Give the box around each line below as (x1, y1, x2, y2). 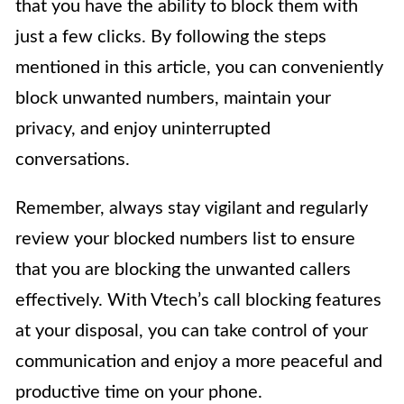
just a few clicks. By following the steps (15, 28, 326, 47)
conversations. (15, 151, 130, 170)
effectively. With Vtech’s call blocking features (15, 291, 381, 310)
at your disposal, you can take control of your (15, 322, 368, 341)
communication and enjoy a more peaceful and (15, 353, 382, 372)
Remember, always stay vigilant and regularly (15, 199, 368, 218)
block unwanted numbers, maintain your (15, 89, 331, 108)
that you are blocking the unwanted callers (15, 261, 351, 280)
